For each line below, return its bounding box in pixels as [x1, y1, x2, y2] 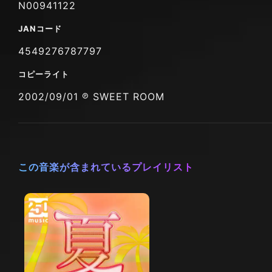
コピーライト [18, 69, 69, 79]
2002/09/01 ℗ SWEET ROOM [18, 90, 165, 103]
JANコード [18, 23, 62, 33]
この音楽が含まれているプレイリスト [18, 160, 194, 173]
